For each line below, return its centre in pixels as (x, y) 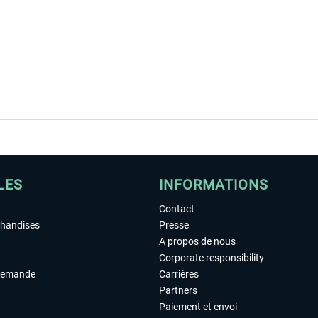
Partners (178, 290)
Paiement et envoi (198, 307)
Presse (174, 225)
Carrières (179, 274)
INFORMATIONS (214, 185)
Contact (177, 209)
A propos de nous (197, 241)
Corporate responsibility (212, 258)
